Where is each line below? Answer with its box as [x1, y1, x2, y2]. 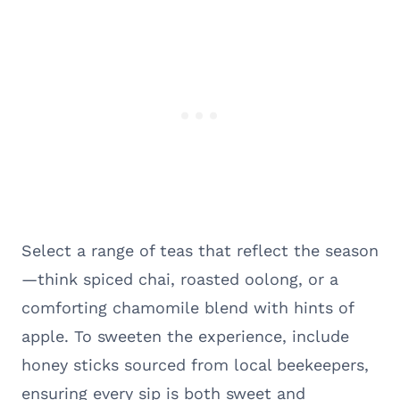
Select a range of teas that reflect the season [21, 240, 379, 260]
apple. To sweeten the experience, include [21, 326, 349, 346]
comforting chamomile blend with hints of [21, 297, 354, 317]
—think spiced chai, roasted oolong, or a [21, 269, 338, 288]
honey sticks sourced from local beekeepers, [21, 354, 369, 374]
